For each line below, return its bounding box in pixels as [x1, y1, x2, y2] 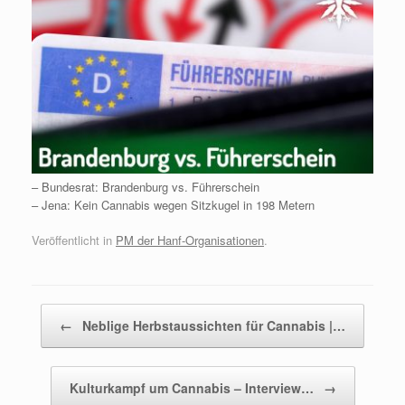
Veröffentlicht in [32, 231, 116, 250]
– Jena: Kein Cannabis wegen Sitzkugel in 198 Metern [32, 195, 315, 213]
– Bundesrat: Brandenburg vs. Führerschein [32, 177, 259, 195]
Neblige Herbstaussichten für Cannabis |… [79, 316, 345, 335]
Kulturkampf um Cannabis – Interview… [69, 379, 317, 398]
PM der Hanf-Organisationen [116, 231, 264, 250]
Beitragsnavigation [32, 304, 128, 322]
